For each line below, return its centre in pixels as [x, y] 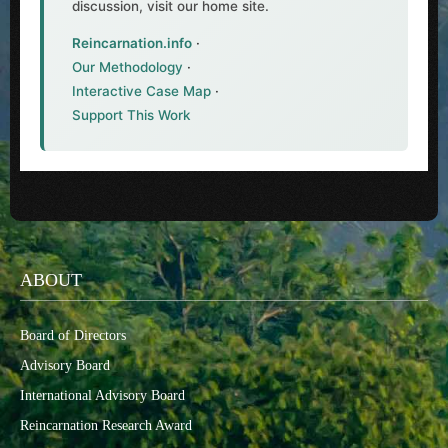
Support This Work [131, 115]
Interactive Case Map [141, 91]
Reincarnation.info [132, 43]
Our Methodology [127, 67]
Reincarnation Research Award [106, 425]
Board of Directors [73, 335]
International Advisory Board [102, 395]
